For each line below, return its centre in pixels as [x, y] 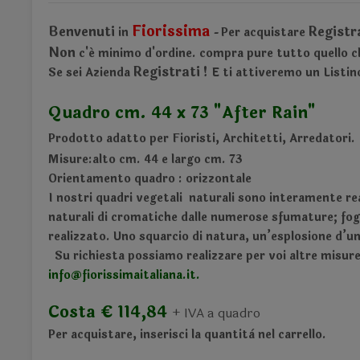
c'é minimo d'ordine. [136, 54]
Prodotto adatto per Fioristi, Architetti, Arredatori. [202, 139]
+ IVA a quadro [216, 313]
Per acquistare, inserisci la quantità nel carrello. [187, 335]
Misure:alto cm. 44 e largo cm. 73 [145, 160]
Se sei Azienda [89, 73]
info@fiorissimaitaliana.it [122, 276]
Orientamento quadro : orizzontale [150, 179]
